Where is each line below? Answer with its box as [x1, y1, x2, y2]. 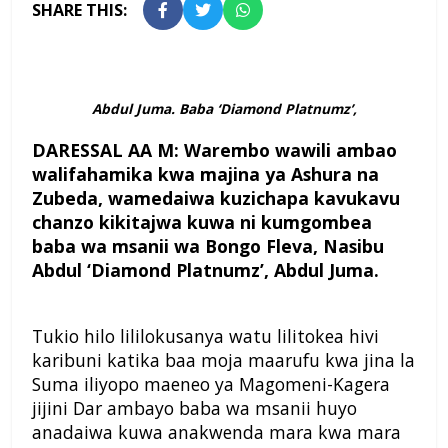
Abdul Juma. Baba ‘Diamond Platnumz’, [91, 99, 357, 119]
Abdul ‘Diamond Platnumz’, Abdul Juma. [32, 258, 379, 283]
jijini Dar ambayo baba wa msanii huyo [32, 396, 357, 421]
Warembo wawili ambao [184, 138, 397, 163]
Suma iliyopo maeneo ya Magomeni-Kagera [32, 372, 390, 397]
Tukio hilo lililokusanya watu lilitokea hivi [32, 324, 379, 349]
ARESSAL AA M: [46, 138, 184, 163]
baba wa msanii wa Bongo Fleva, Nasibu [32, 234, 384, 259]
